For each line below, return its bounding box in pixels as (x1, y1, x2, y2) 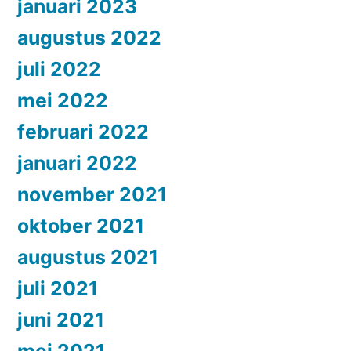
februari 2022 (17, 119, 149, 143)
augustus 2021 (17, 244, 158, 269)
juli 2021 (17, 276, 98, 300)
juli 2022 (17, 56, 101, 81)
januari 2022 (17, 150, 137, 175)
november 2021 (17, 182, 167, 206)
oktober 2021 (17, 213, 144, 237)
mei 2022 (17, 88, 108, 112)
